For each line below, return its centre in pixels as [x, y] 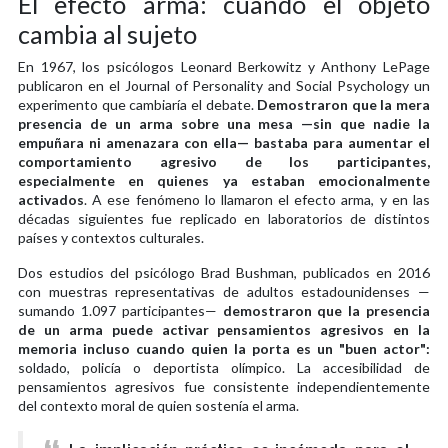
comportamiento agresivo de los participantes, [224, 161]
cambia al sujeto [107, 33]
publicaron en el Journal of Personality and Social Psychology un [224, 85]
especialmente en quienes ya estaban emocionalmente [224, 180]
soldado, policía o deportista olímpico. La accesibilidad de [224, 367]
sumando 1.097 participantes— [120, 310]
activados [51, 199]
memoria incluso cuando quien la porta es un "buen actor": [224, 348]
